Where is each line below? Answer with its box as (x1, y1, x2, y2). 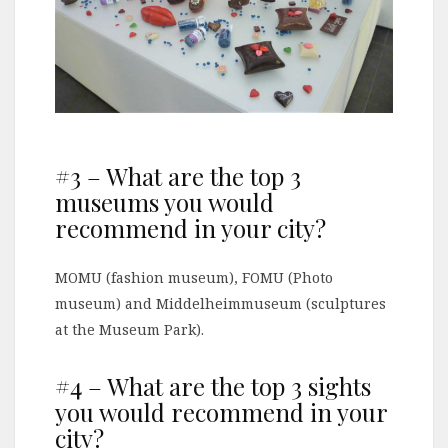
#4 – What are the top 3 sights (55, 370, 371, 403)
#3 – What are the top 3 (55, 160, 301, 193)
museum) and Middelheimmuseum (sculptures (55, 294, 386, 314)
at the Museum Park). (55, 320, 204, 340)
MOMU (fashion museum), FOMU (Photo (55, 268, 333, 288)
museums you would (55, 186, 274, 219)
